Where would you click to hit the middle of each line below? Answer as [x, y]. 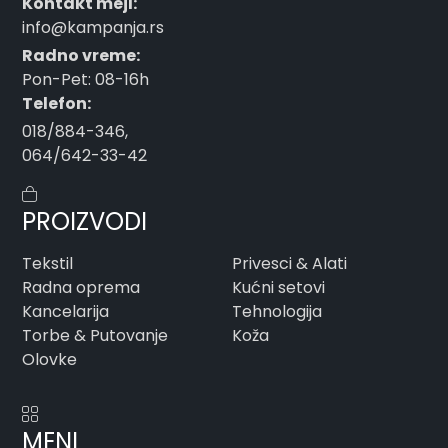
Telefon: [57, 103]
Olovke [50, 359]
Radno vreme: [81, 55]
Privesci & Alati [289, 263]
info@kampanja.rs [93, 27]
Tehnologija [277, 311]
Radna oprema [81, 287]
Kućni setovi [278, 287]
